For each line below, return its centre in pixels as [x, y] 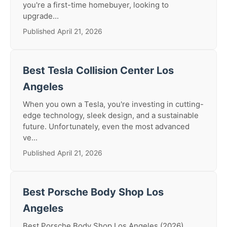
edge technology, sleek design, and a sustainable [111, 115]
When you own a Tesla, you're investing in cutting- [113, 104]
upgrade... [41, 16]
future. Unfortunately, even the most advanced [106, 126]
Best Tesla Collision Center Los [98, 70]
